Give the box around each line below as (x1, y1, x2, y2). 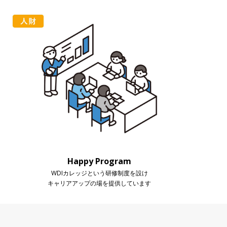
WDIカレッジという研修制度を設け (51, 168, 148, 177)
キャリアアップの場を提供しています (48, 178, 151, 187)
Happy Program (67, 155, 131, 167)
